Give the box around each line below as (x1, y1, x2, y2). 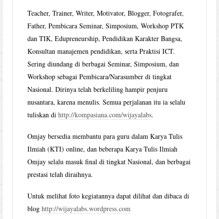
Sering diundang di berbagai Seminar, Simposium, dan (27, 59, 179, 68)
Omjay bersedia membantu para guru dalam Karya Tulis (27, 131, 183, 141)
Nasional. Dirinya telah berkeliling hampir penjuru (27, 84, 168, 94)
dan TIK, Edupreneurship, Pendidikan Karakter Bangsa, (27, 33, 183, 43)
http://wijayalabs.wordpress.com (42, 203, 131, 213)
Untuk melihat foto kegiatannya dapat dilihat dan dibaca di (27, 191, 190, 200)
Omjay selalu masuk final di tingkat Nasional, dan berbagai (27, 156, 191, 166)
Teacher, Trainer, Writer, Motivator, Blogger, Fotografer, (27, 8, 184, 18)
